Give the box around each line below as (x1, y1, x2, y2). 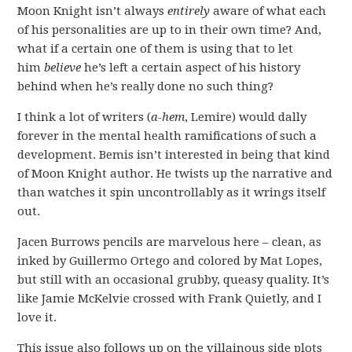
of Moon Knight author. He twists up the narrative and (17, 167, 333, 181)
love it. (17, 310, 57, 324)
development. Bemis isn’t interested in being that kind (17, 148, 331, 162)
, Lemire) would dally (185, 110, 307, 124)
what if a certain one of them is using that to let (17, 42, 294, 56)
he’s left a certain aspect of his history (81, 60, 301, 75)
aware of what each (210, 4, 327, 18)
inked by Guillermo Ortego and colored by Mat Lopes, (17, 254, 323, 268)
